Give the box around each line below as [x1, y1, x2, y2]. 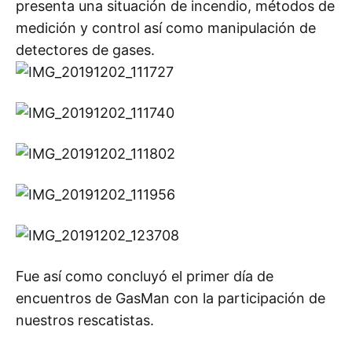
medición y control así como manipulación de [16, 20, 316, 36]
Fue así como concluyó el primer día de [16, 268, 273, 284]
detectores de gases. [16, 42, 155, 58]
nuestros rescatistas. [16, 312, 154, 328]
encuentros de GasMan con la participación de [16, 290, 325, 306]
